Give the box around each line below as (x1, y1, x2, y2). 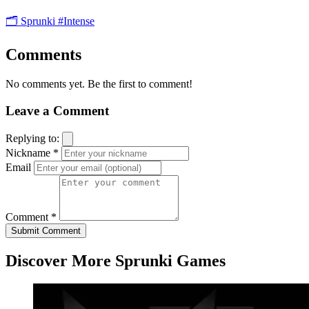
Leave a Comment (6, 103, 109, 118)
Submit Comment (11, 225, 81, 236)
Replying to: (6, 132, 62, 144)
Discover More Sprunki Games (6, 251, 226, 270)
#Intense (58, 15, 94, 28)
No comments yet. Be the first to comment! (6, 78, 192, 90)
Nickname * (6, 146, 59, 159)
